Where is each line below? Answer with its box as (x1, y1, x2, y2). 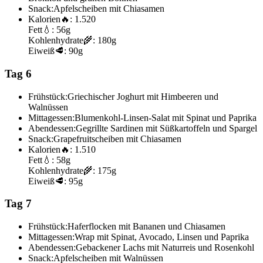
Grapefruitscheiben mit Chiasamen (53, 133, 181, 144)
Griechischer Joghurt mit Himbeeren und (68, 91, 218, 102)
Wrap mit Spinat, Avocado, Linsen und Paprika (75, 231, 249, 242)
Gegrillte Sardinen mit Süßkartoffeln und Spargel (76, 123, 257, 133)
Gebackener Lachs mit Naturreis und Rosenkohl (76, 242, 254, 252)
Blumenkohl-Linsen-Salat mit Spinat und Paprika (75, 112, 257, 123)
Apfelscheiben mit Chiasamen (53, 4, 164, 14)
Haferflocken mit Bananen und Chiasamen (68, 221, 225, 231)
